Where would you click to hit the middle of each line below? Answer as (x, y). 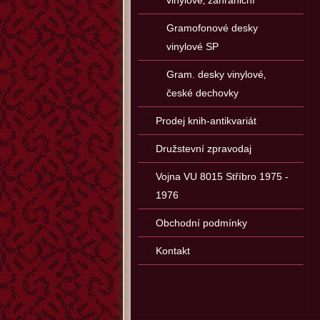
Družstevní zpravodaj (204, 149)
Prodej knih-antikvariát (206, 121)
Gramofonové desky (212, 28)
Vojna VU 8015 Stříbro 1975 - (222, 176)
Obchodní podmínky (201, 223)
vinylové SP (192, 46)
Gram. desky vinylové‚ (216, 74)
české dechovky (202, 93)
